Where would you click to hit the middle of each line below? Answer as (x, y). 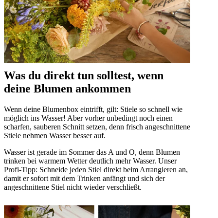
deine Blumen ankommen (67, 88)
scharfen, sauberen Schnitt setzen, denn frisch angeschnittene (97, 127)
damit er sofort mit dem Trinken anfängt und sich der (84, 178)
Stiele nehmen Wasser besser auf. (55, 135)
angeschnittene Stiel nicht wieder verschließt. (73, 187)
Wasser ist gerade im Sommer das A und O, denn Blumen (92, 152)
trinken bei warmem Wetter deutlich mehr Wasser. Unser (90, 161)
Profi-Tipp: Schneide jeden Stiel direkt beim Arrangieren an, (96, 169)
